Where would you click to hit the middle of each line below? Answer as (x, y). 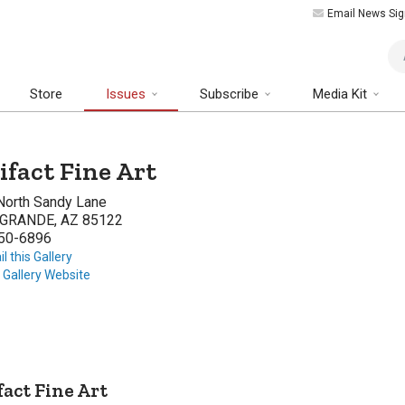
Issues (127, 94)
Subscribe (231, 94)
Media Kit (342, 94)
